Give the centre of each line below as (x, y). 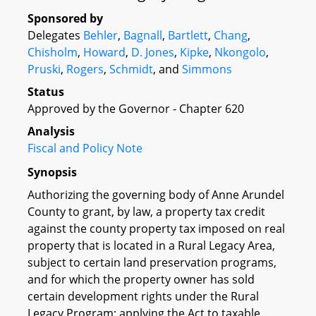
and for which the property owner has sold (141, 279)
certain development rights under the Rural (143, 296)
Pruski (44, 69)
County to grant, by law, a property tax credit (146, 211)
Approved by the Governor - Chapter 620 (136, 109)
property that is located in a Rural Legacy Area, (151, 245)
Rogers (85, 69)
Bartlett (188, 35)
